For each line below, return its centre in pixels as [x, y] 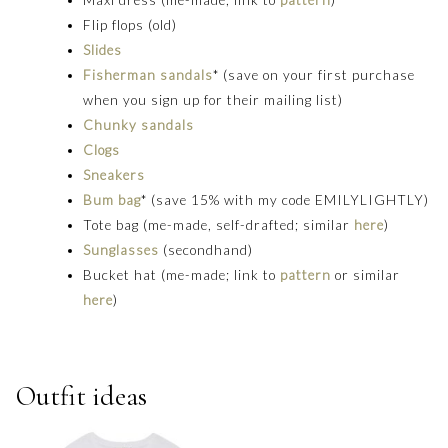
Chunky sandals [139, 124]
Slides [103, 49]
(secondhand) [206, 249]
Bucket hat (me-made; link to [182, 274]
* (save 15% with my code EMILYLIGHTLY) [285, 199]
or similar [366, 274]
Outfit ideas [81, 396]
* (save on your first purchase [314, 74]
